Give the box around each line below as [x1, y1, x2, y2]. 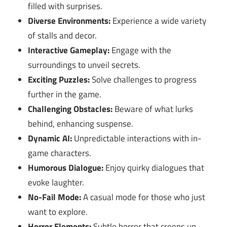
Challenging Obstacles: [28, 102, 113, 116]
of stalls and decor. [28, 29, 97, 43]
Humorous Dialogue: [28, 161, 104, 175]
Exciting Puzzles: [28, 73, 90, 87]
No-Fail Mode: [28, 191, 82, 204]
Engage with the [109, 44, 172, 57]
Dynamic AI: [28, 132, 72, 145]
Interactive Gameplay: [28, 44, 110, 57]
